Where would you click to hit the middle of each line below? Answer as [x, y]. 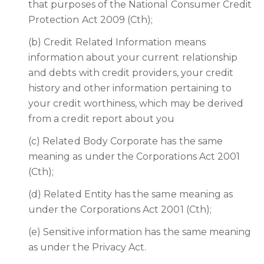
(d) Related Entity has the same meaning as [131, 194]
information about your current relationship [133, 57]
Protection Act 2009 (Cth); [91, 20]
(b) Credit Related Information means [117, 42]
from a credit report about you [102, 119]
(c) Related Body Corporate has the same [126, 141]
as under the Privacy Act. [88, 247]
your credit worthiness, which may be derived [136, 103]
